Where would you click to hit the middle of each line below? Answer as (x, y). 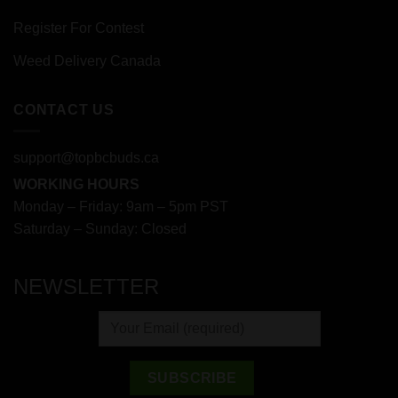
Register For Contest (79, 28)
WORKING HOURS (76, 184)
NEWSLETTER (86, 287)
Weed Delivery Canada (87, 60)
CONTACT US (64, 109)
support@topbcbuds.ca (86, 158)
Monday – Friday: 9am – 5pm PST (121, 206)
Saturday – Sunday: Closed (100, 228)
